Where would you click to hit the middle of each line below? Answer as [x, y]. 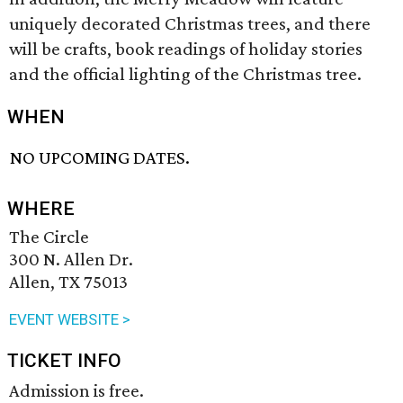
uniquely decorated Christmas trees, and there [190, 23]
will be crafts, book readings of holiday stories [186, 49]
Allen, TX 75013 [68, 282]
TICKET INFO [64, 361]
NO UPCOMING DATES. [100, 158]
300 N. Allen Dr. [71, 260]
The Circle [49, 237]
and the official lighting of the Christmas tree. [185, 74]
